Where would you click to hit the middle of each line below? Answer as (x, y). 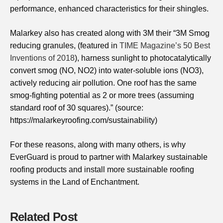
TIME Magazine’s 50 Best (165, 45)
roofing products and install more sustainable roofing (102, 169)
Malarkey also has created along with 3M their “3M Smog (110, 33)
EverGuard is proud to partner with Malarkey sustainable (109, 157)
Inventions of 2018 (42, 58)
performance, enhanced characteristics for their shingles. (109, 8)
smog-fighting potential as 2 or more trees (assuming (102, 95)
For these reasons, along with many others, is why (98, 144)
